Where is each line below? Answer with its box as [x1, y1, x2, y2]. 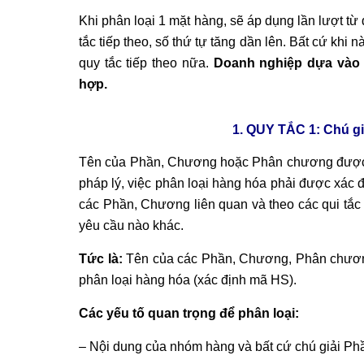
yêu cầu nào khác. [79, 218, 184, 232]
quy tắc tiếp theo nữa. [79, 55, 214, 70]
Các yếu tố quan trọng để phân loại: [79, 305, 299, 320]
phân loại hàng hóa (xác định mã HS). [79, 272, 297, 287]
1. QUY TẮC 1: [232, 122, 323, 136]
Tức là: [79, 251, 127, 266]
